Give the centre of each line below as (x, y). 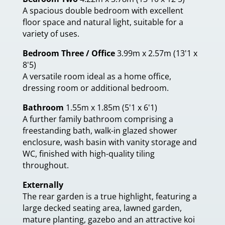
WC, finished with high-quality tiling (89, 154)
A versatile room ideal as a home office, (97, 76)
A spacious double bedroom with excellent (103, 11)
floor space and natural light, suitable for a (103, 22)
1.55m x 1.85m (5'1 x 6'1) (111, 107)
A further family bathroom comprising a (98, 119)
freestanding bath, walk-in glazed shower (100, 131)
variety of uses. (51, 34)
